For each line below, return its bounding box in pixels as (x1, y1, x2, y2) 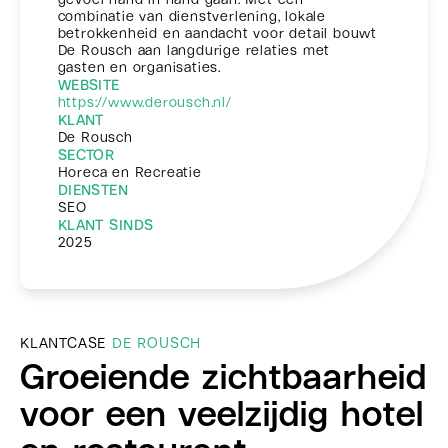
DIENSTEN (57, 181, 129, 198)
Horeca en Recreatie (57, 163, 202, 180)
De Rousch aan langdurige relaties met (57, 41, 331, 58)
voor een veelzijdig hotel (20, 394, 424, 433)
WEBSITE (57, 76, 120, 93)
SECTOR (57, 146, 115, 163)
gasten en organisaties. (57, 58, 222, 75)
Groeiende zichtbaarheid (20, 357, 427, 396)
